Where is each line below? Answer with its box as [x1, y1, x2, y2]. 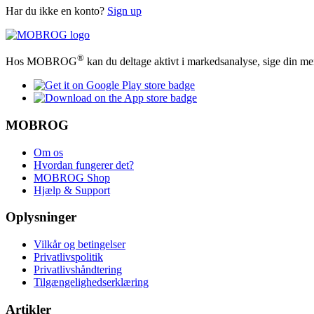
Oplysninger [6, 210, 76, 225]
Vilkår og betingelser [34, 238, 125, 251]
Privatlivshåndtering [34, 264, 122, 276]
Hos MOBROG [6, 55, 77, 68]
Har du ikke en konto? [6, 4, 107, 17]
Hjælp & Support [34, 184, 110, 196]
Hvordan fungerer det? [34, 158, 134, 171]
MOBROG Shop [34, 171, 110, 184]
